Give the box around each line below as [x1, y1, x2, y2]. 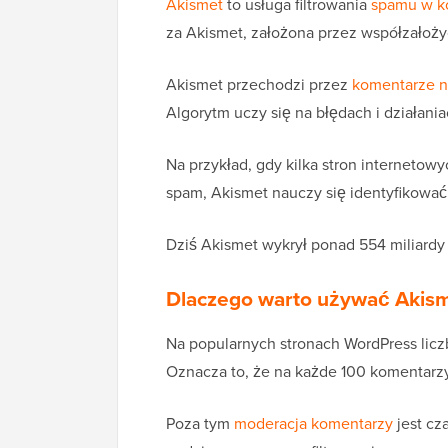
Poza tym [166, 412, 234, 436]
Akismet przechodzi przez [166, 73, 352, 97]
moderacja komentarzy [234, 412, 393, 436]
